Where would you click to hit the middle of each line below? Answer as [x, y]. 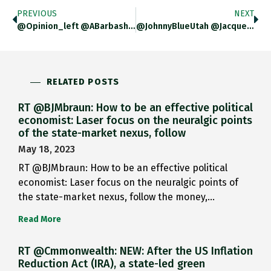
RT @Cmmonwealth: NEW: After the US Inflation [135, 251]
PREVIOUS [37, 14]
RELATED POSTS [83, 82]
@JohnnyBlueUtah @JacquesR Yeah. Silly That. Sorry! [250, 27]
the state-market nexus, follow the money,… [116, 197]
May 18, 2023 [47, 149]
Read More [40, 220]
